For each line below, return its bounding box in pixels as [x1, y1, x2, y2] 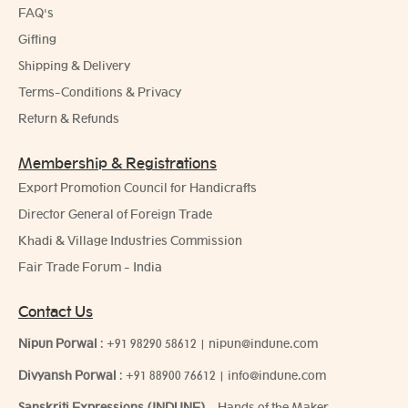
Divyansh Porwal [18, 368, 117, 383]
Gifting [18, 32, 56, 47]
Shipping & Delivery [18, 58, 130, 74]
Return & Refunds [18, 111, 119, 127]
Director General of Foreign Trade [18, 207, 212, 222]
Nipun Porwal [18, 336, 97, 352]
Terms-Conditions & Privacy [18, 85, 181, 100]
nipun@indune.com [209, 336, 318, 352]
